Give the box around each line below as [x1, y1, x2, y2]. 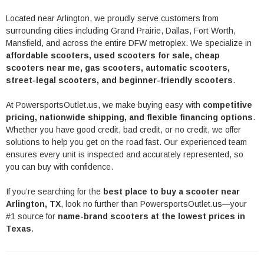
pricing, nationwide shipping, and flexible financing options [6, 112, 253, 122]
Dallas [166, 25, 189, 35]
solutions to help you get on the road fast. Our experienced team [6, 137, 247, 147]
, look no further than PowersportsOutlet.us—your [61, 199, 247, 209]
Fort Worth [194, 25, 233, 35]
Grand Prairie [111, 25, 161, 35]
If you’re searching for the [6, 186, 103, 196]
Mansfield [6, 38, 41, 48]
